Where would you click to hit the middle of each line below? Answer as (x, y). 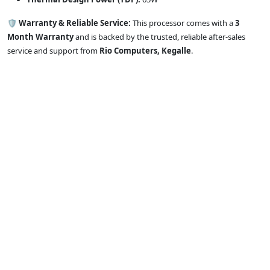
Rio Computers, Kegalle (145, 51)
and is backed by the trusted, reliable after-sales (159, 37)
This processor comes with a (183, 23)
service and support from (53, 51)
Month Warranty (40, 37)
